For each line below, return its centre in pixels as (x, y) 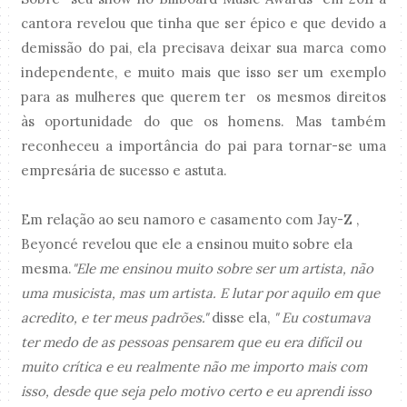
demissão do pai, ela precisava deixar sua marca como (203, 47)
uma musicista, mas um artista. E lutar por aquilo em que (201, 293)
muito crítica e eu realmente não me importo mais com (194, 366)
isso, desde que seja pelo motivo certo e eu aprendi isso (197, 391)
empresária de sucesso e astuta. (124, 170)
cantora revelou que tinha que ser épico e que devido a (203, 23)
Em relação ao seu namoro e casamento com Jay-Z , (190, 219)
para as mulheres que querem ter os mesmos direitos (203, 96)
